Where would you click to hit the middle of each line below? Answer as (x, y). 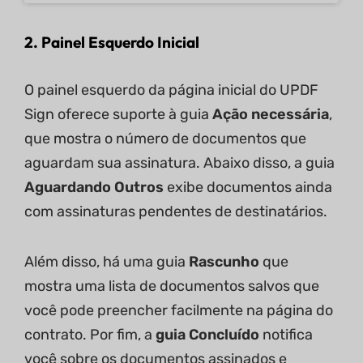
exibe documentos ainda (248, 187)
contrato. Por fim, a (90, 334)
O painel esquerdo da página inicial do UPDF (171, 90)
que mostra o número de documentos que (165, 138)
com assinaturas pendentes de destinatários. (176, 211)
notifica (288, 334)
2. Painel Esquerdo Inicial (112, 42)
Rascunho (226, 261)
